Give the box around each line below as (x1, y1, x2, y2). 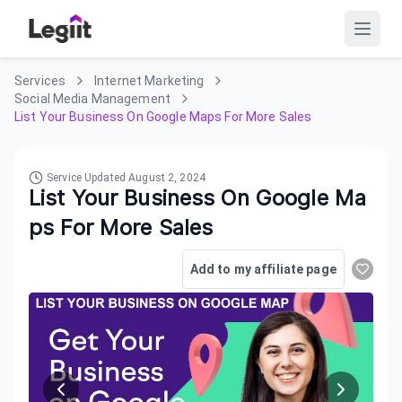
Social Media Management (14, 92, 171, 106)
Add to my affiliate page (189, 261, 336, 276)
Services (14, 74, 66, 88)
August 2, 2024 (128, 171, 205, 184)
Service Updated (47, 171, 129, 184)
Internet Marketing (94, 74, 205, 88)
